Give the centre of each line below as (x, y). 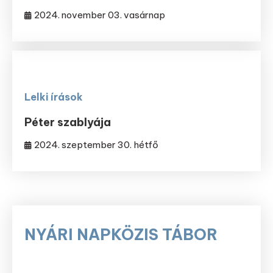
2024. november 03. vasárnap (100, 15)
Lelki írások (54, 97)
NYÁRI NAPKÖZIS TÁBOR (121, 235)
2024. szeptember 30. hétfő (97, 145)
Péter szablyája (68, 122)
